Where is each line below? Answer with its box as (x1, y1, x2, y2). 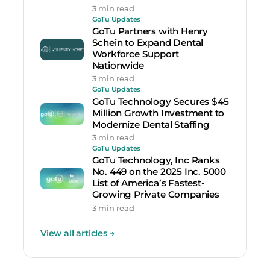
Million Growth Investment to (92, 107, 225, 119)
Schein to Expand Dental (92, 37, 204, 49)
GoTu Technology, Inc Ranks (92, 154, 220, 166)
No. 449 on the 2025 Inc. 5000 (92, 166, 227, 178)
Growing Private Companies (92, 189, 219, 201)
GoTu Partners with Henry (92, 25, 208, 37)
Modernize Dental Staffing (92, 118, 210, 130)
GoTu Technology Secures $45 (92, 95, 229, 107)
